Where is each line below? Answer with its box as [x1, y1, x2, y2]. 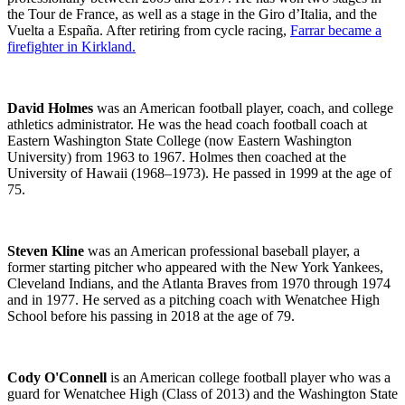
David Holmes [7, 100, 93, 117]
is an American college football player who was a [107, 370, 391, 386]
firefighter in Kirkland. [7, 39, 136, 55]
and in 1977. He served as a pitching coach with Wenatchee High [7, 292, 380, 308]
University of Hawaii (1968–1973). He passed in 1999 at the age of [7, 165, 391, 182]
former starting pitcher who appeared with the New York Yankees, [7, 259, 383, 276]
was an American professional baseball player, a [88, 243, 360, 259]
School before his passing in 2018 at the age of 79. [7, 308, 295, 325]
